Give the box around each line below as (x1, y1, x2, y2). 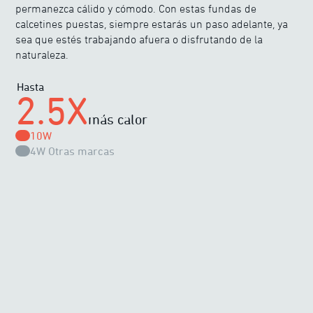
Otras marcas (48, 145, 115, 157)
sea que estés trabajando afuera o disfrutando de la (15, 33, 263, 45)
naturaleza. (15, 48, 69, 61)
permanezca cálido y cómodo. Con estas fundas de (15, 2, 257, 15)
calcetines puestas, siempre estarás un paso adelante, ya (15, 17, 289, 30)
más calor (88, 111, 148, 127)
